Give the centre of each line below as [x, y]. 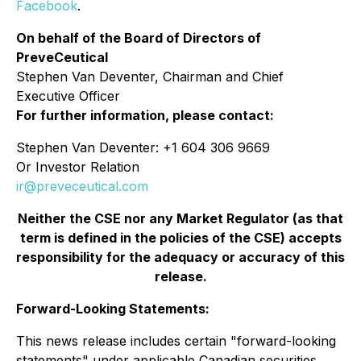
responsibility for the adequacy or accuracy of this [180, 257]
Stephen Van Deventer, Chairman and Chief [150, 77]
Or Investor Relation [78, 167]
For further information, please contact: [145, 115]
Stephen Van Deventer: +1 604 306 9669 [143, 147]
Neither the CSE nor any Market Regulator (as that [180, 218]
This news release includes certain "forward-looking [176, 341]
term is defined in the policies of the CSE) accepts [180, 238]
